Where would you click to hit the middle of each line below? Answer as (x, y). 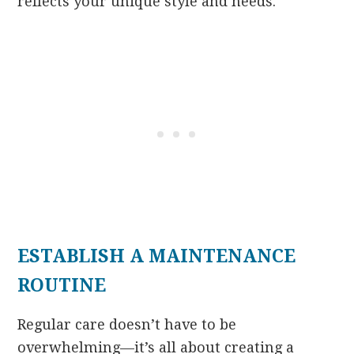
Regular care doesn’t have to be (127, 324)
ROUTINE (62, 285)
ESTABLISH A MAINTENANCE (157, 256)
